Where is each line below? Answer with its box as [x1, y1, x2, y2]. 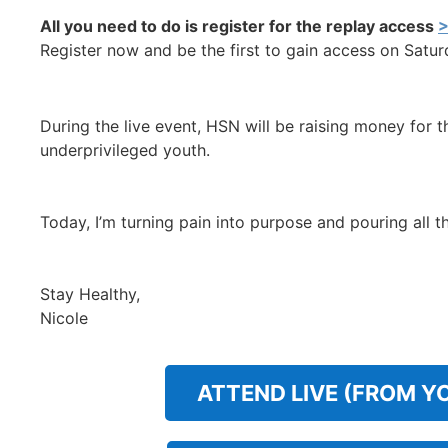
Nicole [40, 308, 93, 329]
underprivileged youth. [40, 140, 215, 161]
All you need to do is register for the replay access [40, 15, 438, 36]
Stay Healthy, [40, 284, 145, 305]
